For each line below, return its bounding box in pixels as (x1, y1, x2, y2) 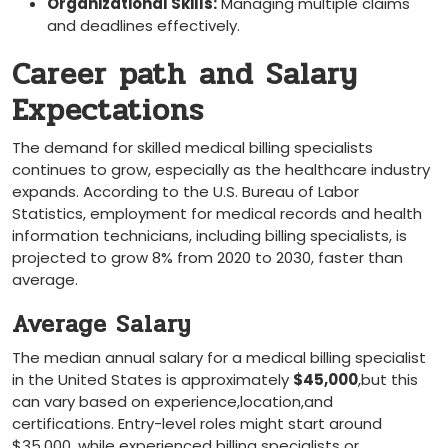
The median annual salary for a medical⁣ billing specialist (12, 346, 426, 368)
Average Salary (12, 305, 191, 343)
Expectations (12, 86, 204, 134)
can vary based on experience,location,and (12, 390, 333, 412)
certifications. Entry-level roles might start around (12, 412, 382, 434)
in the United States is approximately (12, 368, 293, 390)
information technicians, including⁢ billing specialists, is (12, 224, 407, 246)
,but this (358, 368, 418, 390)
